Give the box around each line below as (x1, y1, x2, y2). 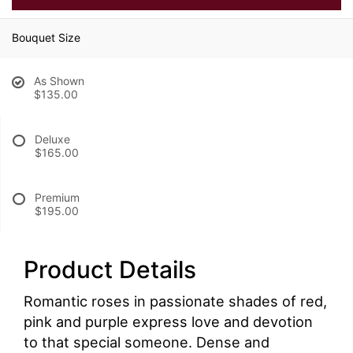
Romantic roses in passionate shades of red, (24, 292, 327, 310)
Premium (35, 190, 80, 204)
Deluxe (35, 132, 70, 146)
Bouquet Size (12, 30, 80, 44)
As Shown (34, 73, 84, 87)
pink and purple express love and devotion (24, 312, 313, 330)
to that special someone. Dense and (24, 333, 269, 351)
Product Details (24, 255, 196, 284)
